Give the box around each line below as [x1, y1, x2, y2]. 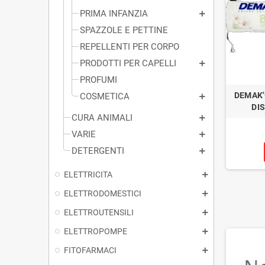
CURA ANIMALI [72, 112, 132, 123]
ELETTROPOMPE [64, 226, 127, 236]
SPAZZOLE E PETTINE [80, 24, 168, 35]
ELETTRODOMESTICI [64, 188, 141, 198]
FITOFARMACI [64, 245, 117, 255]
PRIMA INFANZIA [80, 8, 148, 19]
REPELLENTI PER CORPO [80, 41, 179, 52]
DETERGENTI [72, 145, 124, 156]
